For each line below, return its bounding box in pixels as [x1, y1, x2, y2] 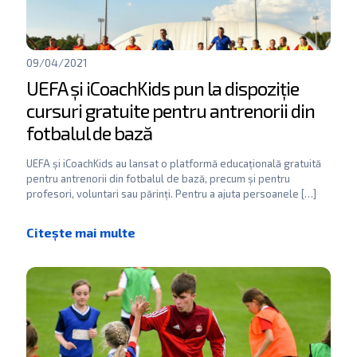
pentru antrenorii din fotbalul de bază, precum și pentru [26, 172, 290, 185]
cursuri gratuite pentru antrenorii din [26, 99, 315, 122]
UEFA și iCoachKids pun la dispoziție [26, 76, 299, 100]
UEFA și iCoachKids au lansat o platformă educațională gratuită [26, 157, 321, 170]
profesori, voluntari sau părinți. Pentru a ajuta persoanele [26, 187, 299, 200]
